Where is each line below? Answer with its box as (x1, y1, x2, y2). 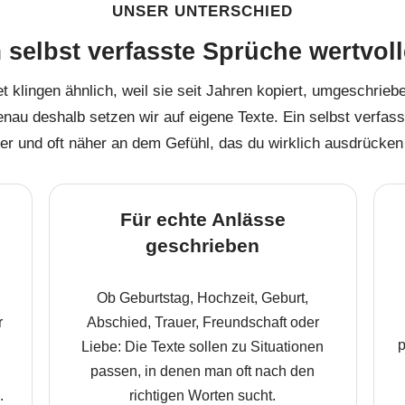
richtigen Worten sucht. (129, 388, 276, 403)
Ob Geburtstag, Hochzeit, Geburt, (97, 290, 308, 306)
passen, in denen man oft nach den (90, 363, 315, 379)
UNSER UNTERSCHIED (111, 3, 294, 20)
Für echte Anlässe (119, 209, 286, 230)
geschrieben (146, 235, 259, 256)
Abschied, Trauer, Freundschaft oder (86, 315, 319, 330)
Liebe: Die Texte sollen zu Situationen (81, 339, 324, 354)
